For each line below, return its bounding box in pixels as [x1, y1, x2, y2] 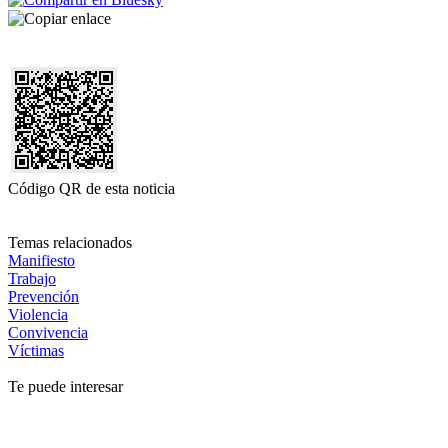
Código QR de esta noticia [8, 179, 175, 197]
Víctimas [8, 341, 64, 359]
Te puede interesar [8, 377, 123, 395]
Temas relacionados [8, 233, 132, 251]
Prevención [8, 287, 79, 305]
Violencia [8, 305, 68, 323]
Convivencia [8, 323, 88, 341]
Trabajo [8, 269, 56, 287]
